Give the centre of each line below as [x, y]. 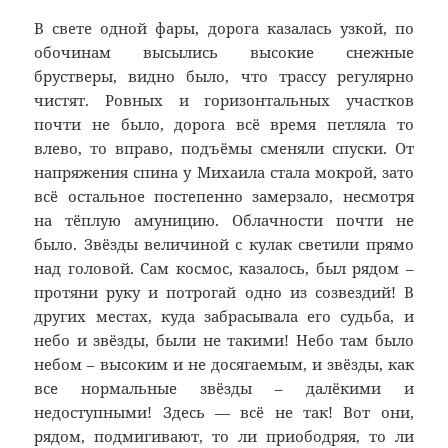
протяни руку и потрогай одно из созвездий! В [224, 292]
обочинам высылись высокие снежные [224, 52]
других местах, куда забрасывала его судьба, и [224, 316]
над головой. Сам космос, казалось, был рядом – [224, 268]
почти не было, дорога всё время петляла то [224, 124]
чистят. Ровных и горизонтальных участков [224, 100]
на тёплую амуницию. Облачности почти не [224, 220]
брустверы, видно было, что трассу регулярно [224, 76]
